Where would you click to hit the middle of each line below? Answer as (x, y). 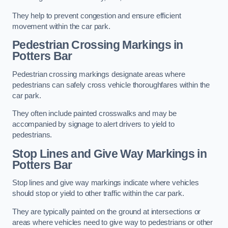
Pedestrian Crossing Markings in (98, 45)
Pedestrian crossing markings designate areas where (99, 74)
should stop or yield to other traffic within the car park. (98, 194)
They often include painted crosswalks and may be (95, 114)
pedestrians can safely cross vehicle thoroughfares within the (111, 85)
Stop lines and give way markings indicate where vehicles (106, 183)
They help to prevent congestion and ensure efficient (97, 16)
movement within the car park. (61, 26)
